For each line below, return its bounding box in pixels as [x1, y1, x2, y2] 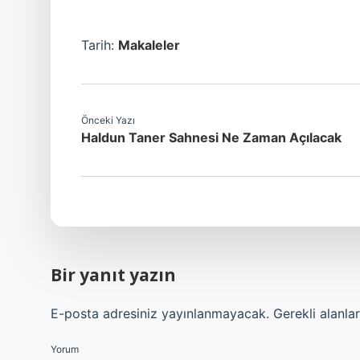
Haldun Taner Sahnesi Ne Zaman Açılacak [81, 129, 342, 145]
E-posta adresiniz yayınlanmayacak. [51, 305, 269, 321]
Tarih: [81, 37, 118, 53]
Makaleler [118, 37, 180, 53]
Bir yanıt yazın [51, 264, 176, 286]
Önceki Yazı [81, 114, 135, 126]
